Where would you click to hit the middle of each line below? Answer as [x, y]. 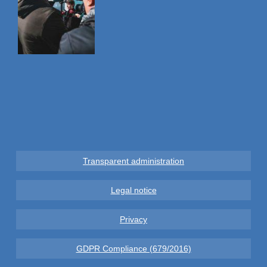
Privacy [133, 220]
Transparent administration [133, 161]
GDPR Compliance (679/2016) [133, 249]
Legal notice [133, 190]
